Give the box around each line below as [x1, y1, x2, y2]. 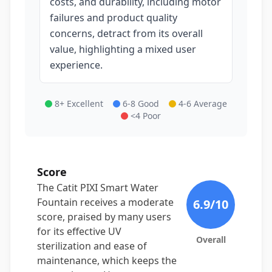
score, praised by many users [37, 210, 171, 223]
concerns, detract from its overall [50, 27, 203, 40]
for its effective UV [37, 225, 121, 238]
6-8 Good [123, 98, 159, 109]
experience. [50, 58, 103, 72]
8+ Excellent [55, 98, 103, 109]
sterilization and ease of [37, 239, 147, 253]
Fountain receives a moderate [37, 195, 174, 209]
